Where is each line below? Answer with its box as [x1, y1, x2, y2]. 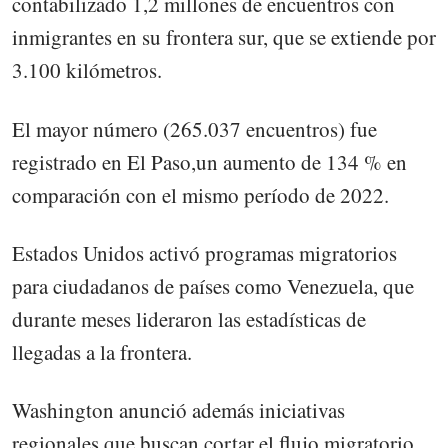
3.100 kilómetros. [12, 56, 162, 85]
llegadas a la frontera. [12, 337, 192, 366]
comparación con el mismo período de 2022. [12, 180, 389, 209]
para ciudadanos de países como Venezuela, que [12, 271, 414, 300]
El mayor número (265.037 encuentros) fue [12, 114, 377, 143]
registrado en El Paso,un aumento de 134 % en [12, 147, 407, 176]
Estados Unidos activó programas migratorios [12, 238, 397, 267]
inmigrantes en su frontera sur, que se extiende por [12, 23, 436, 52]
